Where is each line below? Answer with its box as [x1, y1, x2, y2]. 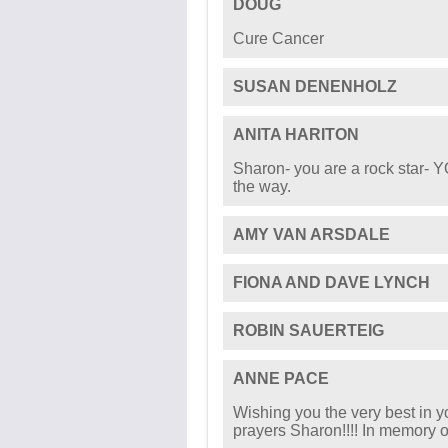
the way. [233, 178, 291, 195]
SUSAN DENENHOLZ [233, 78, 397, 95]
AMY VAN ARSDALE [233, 226, 390, 243]
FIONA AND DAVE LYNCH [233, 274, 430, 291]
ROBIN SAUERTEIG [233, 322, 384, 339]
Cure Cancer [233, 30, 324, 47]
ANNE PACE [233, 370, 329, 387]
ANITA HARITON [233, 126, 359, 143]
